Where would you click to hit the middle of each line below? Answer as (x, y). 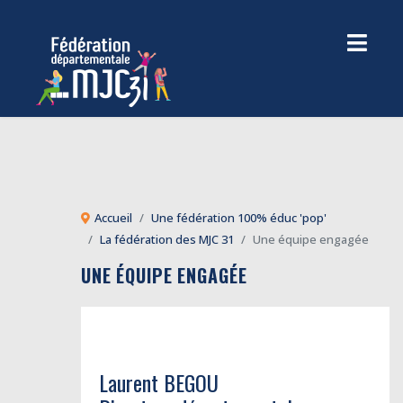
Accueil (113, 218)
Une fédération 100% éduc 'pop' (239, 218)
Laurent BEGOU (159, 382)
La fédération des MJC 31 (167, 239)
